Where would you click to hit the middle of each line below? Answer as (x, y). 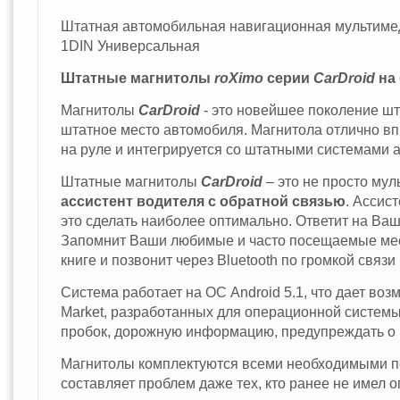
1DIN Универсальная (130, 46)
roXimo (238, 78)
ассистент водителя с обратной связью (203, 201)
